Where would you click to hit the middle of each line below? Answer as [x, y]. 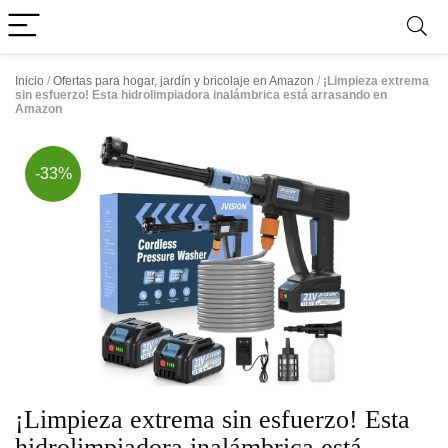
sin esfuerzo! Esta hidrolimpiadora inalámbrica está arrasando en [201, 95]
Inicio [29, 81]
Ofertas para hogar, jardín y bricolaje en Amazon [183, 81]
